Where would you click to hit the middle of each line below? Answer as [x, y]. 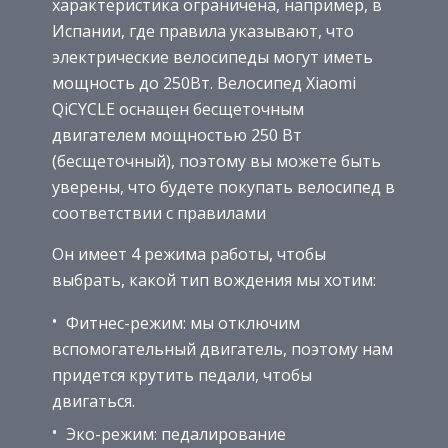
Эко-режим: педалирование [174, 433]
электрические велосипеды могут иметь [212, 56]
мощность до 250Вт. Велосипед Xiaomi [204, 82]
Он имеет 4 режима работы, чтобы [189, 253]
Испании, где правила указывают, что [203, 30]
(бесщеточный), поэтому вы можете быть [216, 160]
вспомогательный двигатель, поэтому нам [222, 348]
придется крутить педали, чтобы [182, 374]
